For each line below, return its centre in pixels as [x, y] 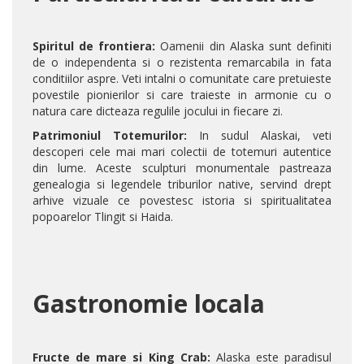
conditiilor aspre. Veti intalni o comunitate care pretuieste [182, 79]
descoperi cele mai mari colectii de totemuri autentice [182, 152]
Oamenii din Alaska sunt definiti [244, 46]
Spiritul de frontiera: [94, 46]
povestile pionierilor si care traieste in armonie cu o [182, 95]
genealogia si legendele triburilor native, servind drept [182, 184]
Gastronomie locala [149, 304]
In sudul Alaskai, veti [259, 136]
